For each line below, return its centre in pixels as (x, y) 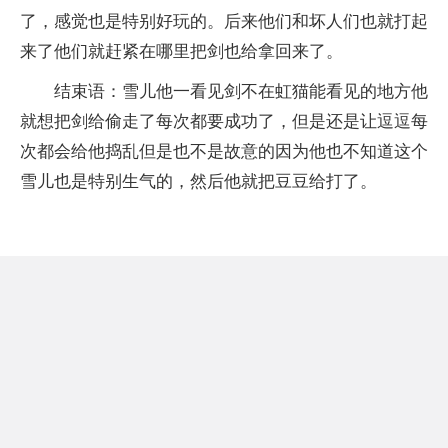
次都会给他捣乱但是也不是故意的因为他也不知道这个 (224, 151)
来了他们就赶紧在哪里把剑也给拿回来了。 (181, 51)
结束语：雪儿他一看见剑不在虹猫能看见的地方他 (241, 91)
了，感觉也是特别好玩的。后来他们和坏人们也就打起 (224, 21)
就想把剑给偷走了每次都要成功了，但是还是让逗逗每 (224, 121)
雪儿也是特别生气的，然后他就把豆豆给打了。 (198, 181)
